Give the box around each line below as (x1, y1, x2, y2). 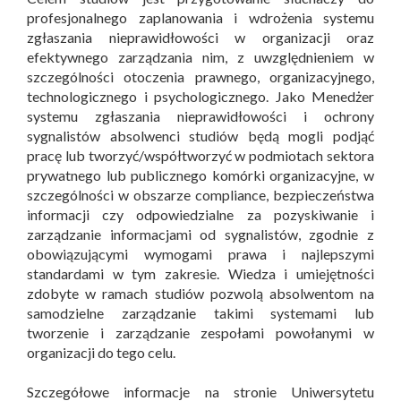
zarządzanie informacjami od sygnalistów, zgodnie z (27, 226, 374, 243)
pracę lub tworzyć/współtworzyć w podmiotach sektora (27, 147, 374, 165)
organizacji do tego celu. (27, 344, 175, 362)
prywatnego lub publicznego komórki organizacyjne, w (27, 166, 374, 184)
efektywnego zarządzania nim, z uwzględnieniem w (27, 48, 374, 66)
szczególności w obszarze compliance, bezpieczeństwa (27, 186, 374, 204)
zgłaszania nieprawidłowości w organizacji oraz (27, 29, 374, 47)
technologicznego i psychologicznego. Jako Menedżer (27, 88, 374, 106)
